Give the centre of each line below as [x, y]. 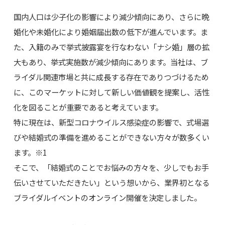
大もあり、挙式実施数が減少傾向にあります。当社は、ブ [110, 62]
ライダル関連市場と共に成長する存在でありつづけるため [111, 77]
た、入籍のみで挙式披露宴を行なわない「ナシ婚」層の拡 [111, 47]
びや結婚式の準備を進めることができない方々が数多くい [111, 137]
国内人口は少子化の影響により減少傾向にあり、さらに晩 [111, 17]
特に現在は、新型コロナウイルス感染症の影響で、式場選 [111, 122]
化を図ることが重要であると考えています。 [88, 107]
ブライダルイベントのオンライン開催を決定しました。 [107, 198]
